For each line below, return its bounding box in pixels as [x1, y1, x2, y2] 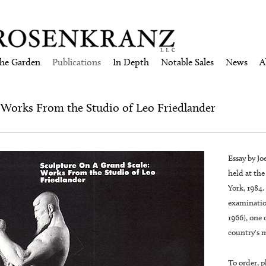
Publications [52, 56, 101, 68]
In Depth [113, 56, 149, 68]
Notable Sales [161, 56, 214, 68]
